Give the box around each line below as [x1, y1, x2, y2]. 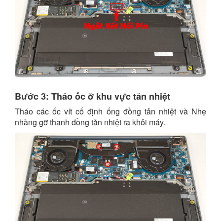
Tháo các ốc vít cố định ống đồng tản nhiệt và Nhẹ [15, 106, 206, 117]
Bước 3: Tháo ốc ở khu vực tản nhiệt [15, 90, 170, 103]
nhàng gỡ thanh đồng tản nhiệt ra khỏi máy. [15, 116, 165, 128]
